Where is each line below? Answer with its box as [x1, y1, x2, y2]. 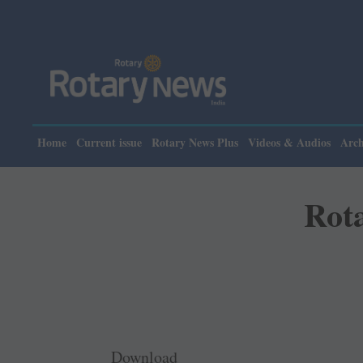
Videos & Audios [248, 134, 331, 151]
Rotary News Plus [152, 134, 238, 151]
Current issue [76, 134, 142, 151]
